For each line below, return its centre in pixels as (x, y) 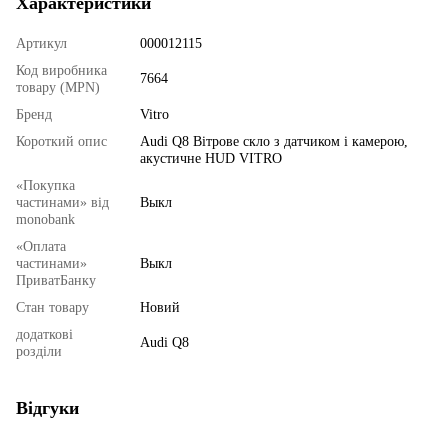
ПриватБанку (56, 280)
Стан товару (52, 307)
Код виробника (61, 70)
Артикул (41, 43)
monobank (45, 219)
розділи (39, 351)
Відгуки (47, 407)
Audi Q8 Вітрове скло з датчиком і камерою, (274, 141)
